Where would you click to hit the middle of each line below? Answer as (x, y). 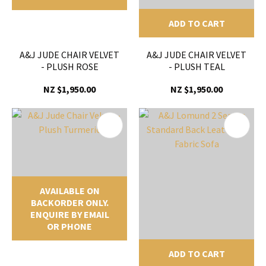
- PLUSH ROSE (69, 67)
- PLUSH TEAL (197, 67)
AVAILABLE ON (69, 191)
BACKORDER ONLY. (69, 203)
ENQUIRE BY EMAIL (69, 215)
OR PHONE (69, 227)
